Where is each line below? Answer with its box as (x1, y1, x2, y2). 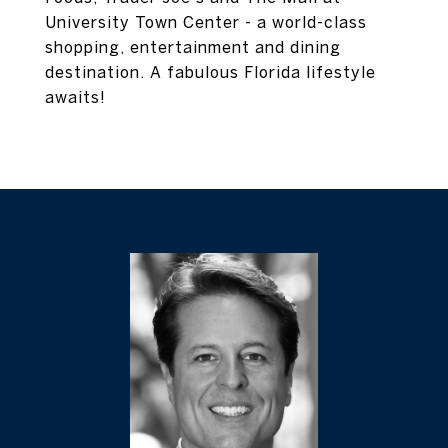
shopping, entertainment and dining (45, 38, 341, 56)
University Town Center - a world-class (45, 13, 367, 31)
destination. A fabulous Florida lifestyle (45, 63, 376, 81)
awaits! (45, 88, 106, 106)
